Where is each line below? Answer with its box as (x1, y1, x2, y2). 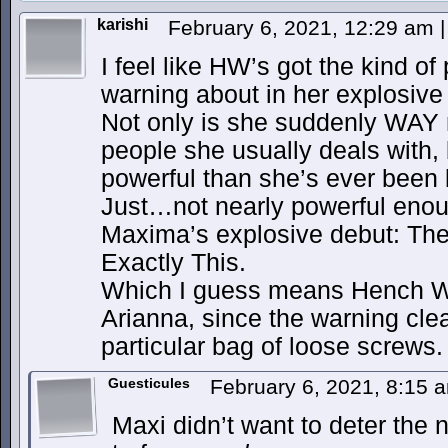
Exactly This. (101, 249, 246, 276)
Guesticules (108, 375, 190, 391)
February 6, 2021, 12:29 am (168, 16, 440, 39)
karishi (97, 16, 148, 33)
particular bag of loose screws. (101, 333, 443, 360)
